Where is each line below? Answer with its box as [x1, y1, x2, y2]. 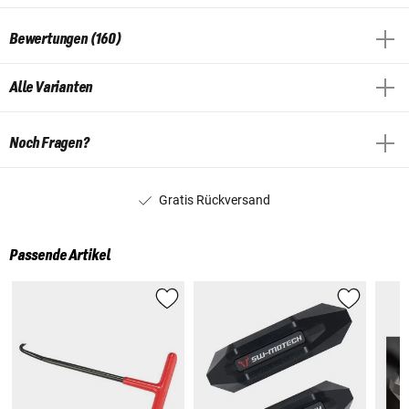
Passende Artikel [9, 247, 110, 265]
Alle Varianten [9, 79, 93, 96]
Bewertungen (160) [9, 30, 121, 47]
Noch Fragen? [9, 134, 89, 152]
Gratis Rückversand [159, 192, 270, 207]
